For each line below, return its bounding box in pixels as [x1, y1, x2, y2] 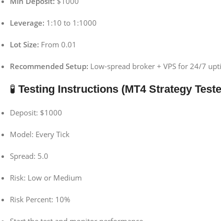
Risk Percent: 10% [10, 194, 70, 204]
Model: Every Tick [10, 129, 70, 139]
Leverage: [10, 17, 44, 28]
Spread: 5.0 [10, 150, 48, 161]
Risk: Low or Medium [10, 172, 82, 183]
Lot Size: [10, 39, 39, 49]
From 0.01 [39, 39, 76, 49]
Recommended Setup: [10, 61, 88, 71]
